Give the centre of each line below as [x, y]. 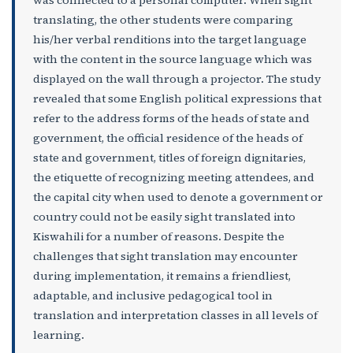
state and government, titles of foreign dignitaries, [169, 157]
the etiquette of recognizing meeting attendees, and [173, 177]
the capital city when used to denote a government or [178, 197]
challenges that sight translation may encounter [165, 256]
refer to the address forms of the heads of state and [171, 118]
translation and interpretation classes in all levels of [175, 315]
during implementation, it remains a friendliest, [162, 275]
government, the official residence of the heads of [167, 137]
